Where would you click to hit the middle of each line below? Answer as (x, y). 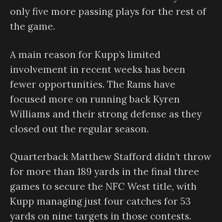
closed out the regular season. (79, 129)
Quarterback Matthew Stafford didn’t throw (111, 157)
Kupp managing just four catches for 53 (100, 201)
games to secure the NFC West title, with (103, 187)
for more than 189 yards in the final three (105, 172)
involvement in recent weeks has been (98, 69)
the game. (32, 27)
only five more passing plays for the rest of (108, 12)
